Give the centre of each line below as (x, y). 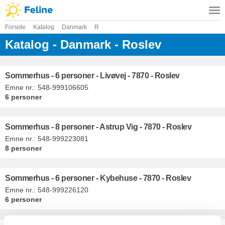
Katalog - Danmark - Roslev (83, 44)
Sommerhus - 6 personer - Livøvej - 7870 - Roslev (92, 76)
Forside (15, 27)
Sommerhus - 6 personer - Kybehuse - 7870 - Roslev (98, 178)
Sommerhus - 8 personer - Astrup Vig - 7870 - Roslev (98, 127)
